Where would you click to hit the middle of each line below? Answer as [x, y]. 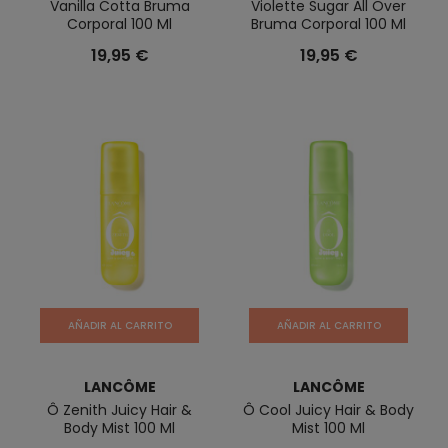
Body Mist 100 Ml [119, 428]
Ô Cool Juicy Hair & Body [328, 410]
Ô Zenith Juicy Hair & [119, 410]
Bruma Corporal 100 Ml [328, 24]
